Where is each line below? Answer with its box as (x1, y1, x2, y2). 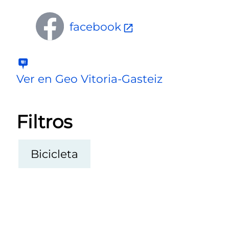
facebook (69, 19, 121, 33)
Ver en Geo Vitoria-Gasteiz (16, 72, 163, 86)
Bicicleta (31, 147, 79, 161)
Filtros (16, 110, 72, 133)
